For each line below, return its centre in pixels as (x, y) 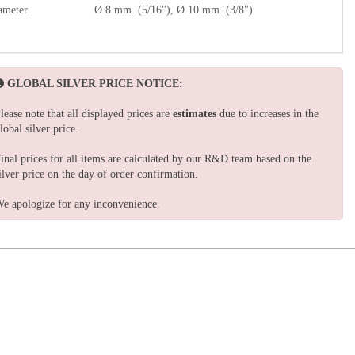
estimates (195, 113)
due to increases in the (267, 113)
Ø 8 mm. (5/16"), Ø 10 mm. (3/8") (174, 10)
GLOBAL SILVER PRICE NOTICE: (95, 83)
